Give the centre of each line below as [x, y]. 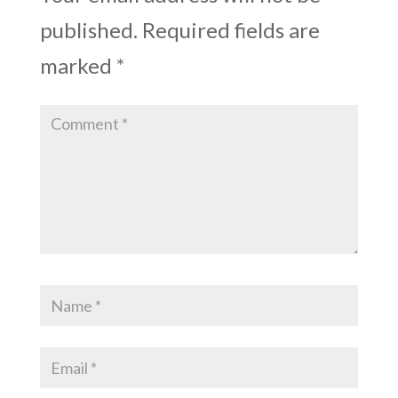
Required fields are [231, 29]
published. [88, 29]
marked [78, 65]
